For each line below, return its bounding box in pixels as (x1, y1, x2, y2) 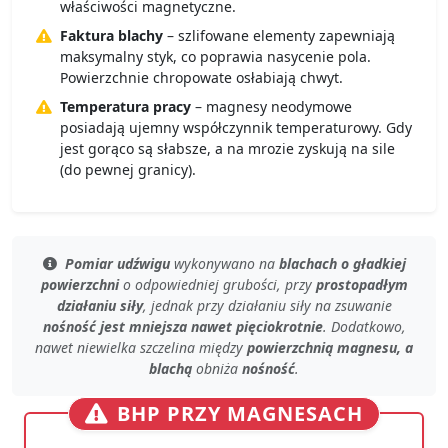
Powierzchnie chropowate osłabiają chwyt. (60, 68, 343, 88)
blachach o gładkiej (278, 254, 406, 274)
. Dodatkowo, (322, 317, 406, 337)
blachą (149, 359, 192, 379)
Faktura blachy (60, 26, 163, 46)
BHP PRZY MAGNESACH (117, 400, 363, 428)
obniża (192, 359, 242, 379)
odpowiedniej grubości (134, 275, 277, 295)
